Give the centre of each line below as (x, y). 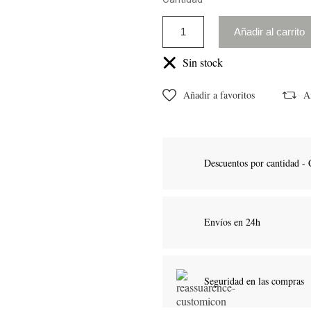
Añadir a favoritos (219, 94)
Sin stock (200, 62)
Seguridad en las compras (254, 281)
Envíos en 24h (232, 222)
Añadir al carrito (269, 31)
